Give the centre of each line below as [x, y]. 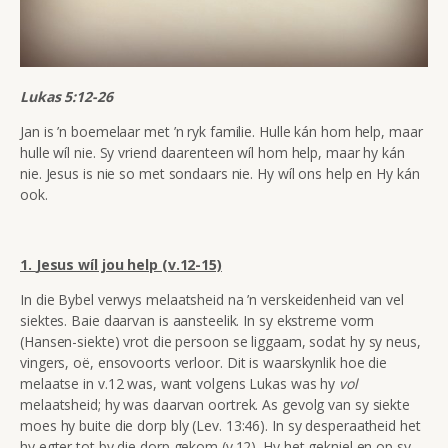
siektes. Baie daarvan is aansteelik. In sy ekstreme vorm [197, 320]
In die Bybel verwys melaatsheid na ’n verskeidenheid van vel [212, 299]
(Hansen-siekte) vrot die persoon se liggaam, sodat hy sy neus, [220, 341]
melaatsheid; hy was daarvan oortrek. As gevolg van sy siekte [215, 404]
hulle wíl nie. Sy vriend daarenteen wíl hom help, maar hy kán [212, 152]
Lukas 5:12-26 [66, 96]
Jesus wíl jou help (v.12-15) [128, 264]
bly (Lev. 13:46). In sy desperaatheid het [295, 425]
